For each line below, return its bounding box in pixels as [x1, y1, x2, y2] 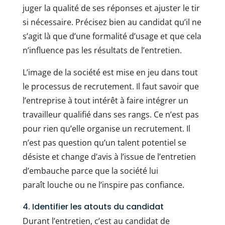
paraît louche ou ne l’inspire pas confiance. [22, 179, 184, 191]
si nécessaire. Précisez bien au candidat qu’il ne [22, 17, 201, 28]
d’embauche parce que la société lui [22, 165, 158, 177]
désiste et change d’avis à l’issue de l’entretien [22, 151, 196, 163]
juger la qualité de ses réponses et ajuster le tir [22, 3, 200, 14]
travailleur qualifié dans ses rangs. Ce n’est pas [22, 109, 199, 121]
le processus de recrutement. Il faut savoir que [22, 81, 199, 92]
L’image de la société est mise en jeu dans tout [22, 67, 198, 78]
